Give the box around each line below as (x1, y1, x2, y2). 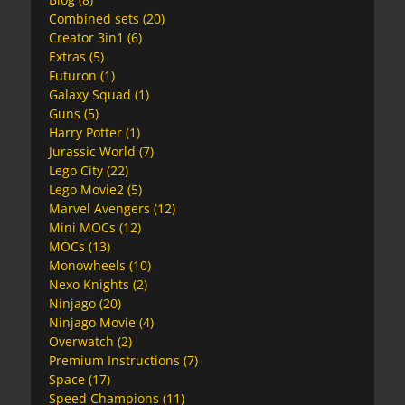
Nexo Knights (49, 275, 129, 293)
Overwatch (49, 332, 114, 350)
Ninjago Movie (49, 313, 136, 331)
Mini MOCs (49, 218, 116, 236)
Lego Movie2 (49, 180, 124, 198)
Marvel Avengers (49, 199, 150, 217)
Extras (49, 47, 86, 65)
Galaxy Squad (49, 85, 131, 103)
